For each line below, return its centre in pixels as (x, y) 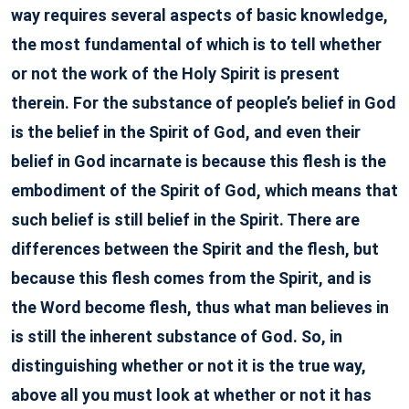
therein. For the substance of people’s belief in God (204, 103)
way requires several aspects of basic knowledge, (199, 15)
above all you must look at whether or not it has (191, 395)
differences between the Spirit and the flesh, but (195, 249)
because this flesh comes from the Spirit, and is (191, 278)
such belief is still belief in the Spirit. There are (185, 220)
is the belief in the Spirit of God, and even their (186, 132)
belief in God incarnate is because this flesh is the (199, 161)
